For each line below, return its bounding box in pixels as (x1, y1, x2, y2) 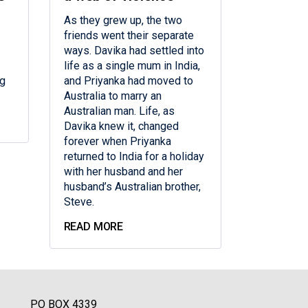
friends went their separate (63, 29, 194, 43)
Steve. (63, 195, 94, 209)
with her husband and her (63, 165, 183, 179)
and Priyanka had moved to (63, 74, 193, 88)
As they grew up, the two (63, 14, 182, 27)
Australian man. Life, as (63, 104, 175, 118)
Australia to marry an (63, 89, 162, 103)
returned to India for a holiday (63, 150, 204, 164)
